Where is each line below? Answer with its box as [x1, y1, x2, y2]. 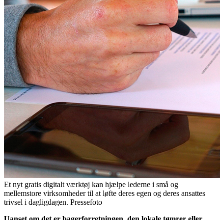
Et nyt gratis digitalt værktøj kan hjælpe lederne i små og [4, 180, 178, 189]
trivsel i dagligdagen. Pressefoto [4, 198, 102, 207]
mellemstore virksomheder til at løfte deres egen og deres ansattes [4, 189, 205, 198]
